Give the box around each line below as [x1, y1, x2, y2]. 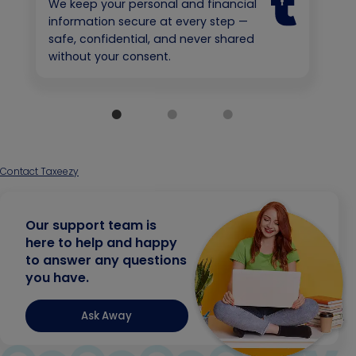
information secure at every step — [48, 14, 249, 30]
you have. [25, 269, 89, 288]
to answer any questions [25, 251, 187, 270]
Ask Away [81, 308, 133, 324]
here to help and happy [25, 234, 177, 253]
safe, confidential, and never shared [48, 31, 255, 48]
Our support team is [25, 216, 157, 235]
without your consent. [48, 48, 172, 65]
